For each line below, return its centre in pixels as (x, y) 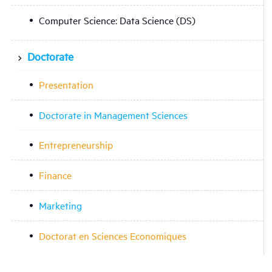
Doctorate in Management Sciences (113, 114)
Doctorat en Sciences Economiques (112, 236)
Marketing (60, 205)
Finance (55, 175)
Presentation (66, 84)
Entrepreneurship (76, 144)
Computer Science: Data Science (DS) (117, 20)
